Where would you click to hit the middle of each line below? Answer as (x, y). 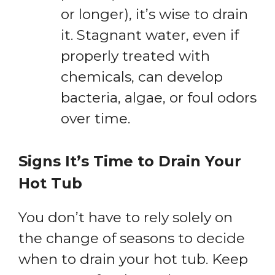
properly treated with (135, 56)
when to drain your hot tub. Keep (133, 259)
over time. (95, 119)
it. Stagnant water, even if (150, 35)
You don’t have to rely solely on (126, 217)
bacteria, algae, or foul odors (159, 98)
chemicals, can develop (142, 77)
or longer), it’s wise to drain (154, 14)
